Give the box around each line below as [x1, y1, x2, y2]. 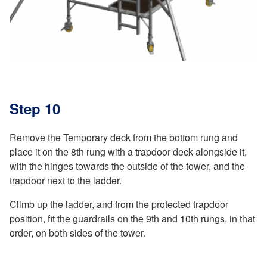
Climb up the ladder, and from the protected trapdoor [10, 197, 228, 211]
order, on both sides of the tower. [10, 225, 145, 240]
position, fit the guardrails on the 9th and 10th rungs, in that [10, 211, 255, 225]
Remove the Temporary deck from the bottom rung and [10, 130, 238, 144]
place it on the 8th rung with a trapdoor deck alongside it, [10, 144, 247, 159]
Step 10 [10, 98, 60, 119]
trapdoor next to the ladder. [10, 173, 122, 187]
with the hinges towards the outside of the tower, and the [10, 159, 245, 173]
